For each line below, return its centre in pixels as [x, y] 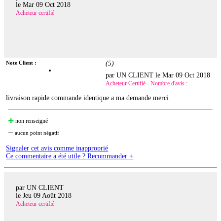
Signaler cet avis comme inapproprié [57, 148]
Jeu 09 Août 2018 [47, 195]
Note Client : [21, 63]
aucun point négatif [37, 133]
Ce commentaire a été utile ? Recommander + [70, 156]
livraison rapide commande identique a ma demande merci [88, 98]
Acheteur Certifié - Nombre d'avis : [147, 84]
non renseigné [31, 121]
